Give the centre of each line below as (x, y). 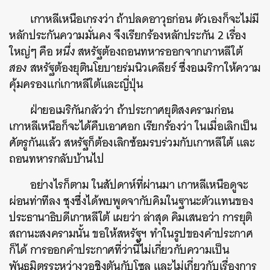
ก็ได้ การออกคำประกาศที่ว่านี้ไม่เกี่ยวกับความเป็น (119, 250)
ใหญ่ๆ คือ (33, 52)
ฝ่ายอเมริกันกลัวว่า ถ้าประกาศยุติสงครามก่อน (132, 110)
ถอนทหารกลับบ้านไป (57, 159)
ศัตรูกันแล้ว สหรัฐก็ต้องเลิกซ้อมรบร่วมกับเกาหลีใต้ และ (132, 143)
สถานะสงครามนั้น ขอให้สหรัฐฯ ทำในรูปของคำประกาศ (131, 234)
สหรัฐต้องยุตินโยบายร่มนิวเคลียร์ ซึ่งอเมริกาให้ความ (145, 68)
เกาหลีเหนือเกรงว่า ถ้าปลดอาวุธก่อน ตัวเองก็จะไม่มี (145, 19)
